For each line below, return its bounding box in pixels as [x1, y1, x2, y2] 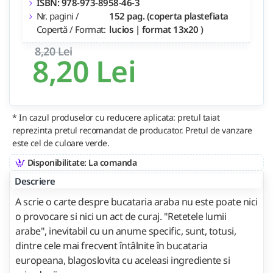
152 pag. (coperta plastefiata [109, 9, 229, 22]
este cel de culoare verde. [12, 136, 109, 149]
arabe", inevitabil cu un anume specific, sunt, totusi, [15, 224, 236, 238]
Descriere [15, 174, 55, 187]
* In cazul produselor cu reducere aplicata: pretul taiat [12, 111, 219, 123]
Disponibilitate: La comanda [27, 156, 136, 168]
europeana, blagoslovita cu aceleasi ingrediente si [15, 253, 230, 267]
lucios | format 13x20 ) [109, 23, 204, 35]
